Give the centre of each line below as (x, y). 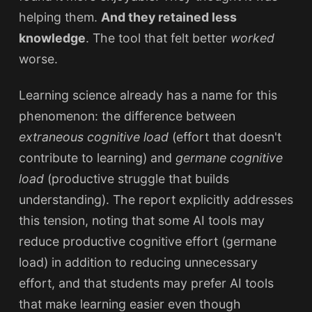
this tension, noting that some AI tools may (141, 220)
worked (252, 38)
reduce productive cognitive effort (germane (147, 241)
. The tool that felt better (158, 38)
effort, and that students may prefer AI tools (146, 283)
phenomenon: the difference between (127, 116)
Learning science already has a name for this (148, 95)
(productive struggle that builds (136, 178)
